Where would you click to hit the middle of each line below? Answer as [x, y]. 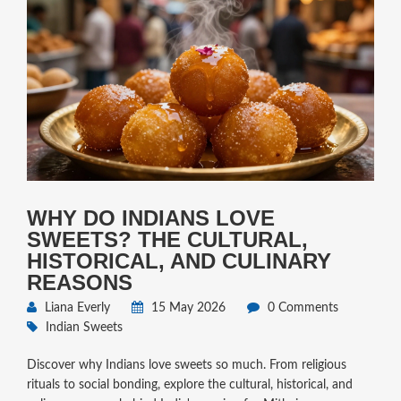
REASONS [79, 283]
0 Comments [301, 308]
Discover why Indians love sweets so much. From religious [186, 366]
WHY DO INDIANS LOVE [150, 218]
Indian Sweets [84, 328]
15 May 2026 [186, 308]
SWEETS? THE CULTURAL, [167, 240]
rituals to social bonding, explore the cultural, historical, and [189, 385]
